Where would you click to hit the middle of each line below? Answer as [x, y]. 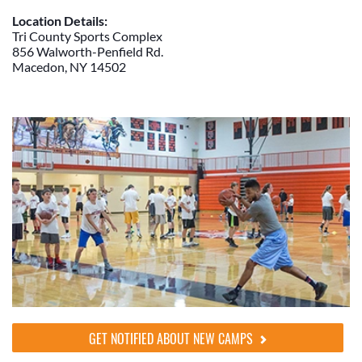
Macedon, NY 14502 [69, 67]
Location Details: [60, 21]
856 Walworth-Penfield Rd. [88, 52]
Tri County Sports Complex [87, 36]
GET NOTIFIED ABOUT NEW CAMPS [173, 339]
